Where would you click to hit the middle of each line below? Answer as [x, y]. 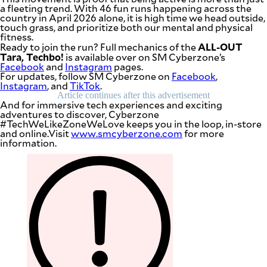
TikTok [85, 85]
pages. [128, 66]
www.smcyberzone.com [127, 133]
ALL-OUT [220, 46]
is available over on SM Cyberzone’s [145, 57]
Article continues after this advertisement [133, 95]
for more [203, 133]
